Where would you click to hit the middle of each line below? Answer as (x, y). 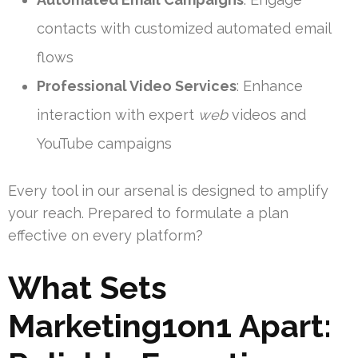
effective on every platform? (105, 236)
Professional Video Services (137, 86)
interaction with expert (117, 115)
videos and (267, 115)
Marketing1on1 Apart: (170, 326)
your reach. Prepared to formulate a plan (148, 213)
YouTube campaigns (104, 144)
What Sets (88, 288)
